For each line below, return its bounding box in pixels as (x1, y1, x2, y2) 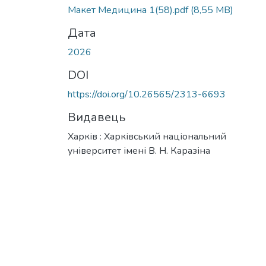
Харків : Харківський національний (68, 129, 226, 143)
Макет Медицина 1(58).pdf (68, 3, 191, 17)
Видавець (68, 109, 125, 125)
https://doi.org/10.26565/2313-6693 (68, 87, 226, 101)
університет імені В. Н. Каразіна (68, 144, 210, 157)
